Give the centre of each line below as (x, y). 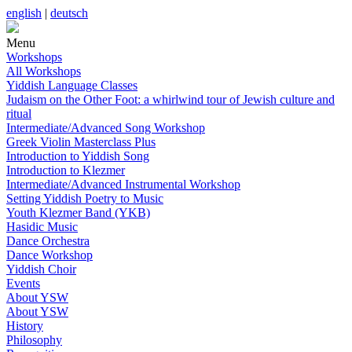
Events (23, 283)
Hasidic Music (42, 227)
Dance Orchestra (48, 241)
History (25, 326)
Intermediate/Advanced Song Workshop (106, 128)
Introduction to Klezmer (66, 170)
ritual (19, 114)
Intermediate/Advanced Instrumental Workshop (123, 184)
